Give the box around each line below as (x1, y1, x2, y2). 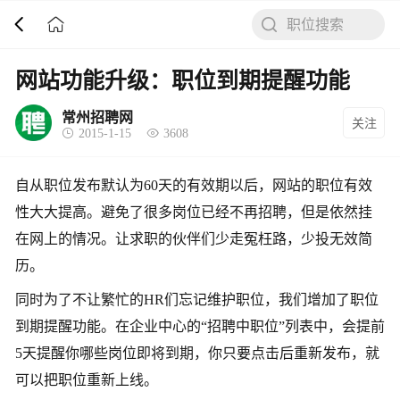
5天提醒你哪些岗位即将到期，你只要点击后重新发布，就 (15, 346, 379, 361)
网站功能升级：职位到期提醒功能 (15, 69, 350, 93)
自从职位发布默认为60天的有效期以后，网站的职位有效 (15, 178, 372, 193)
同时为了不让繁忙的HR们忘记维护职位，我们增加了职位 (15, 292, 379, 307)
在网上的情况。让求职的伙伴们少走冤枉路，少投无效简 (15, 231, 372, 246)
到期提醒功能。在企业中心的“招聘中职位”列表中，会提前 (15, 319, 385, 334)
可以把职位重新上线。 (15, 372, 158, 387)
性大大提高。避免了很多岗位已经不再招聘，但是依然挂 (15, 204, 372, 220)
